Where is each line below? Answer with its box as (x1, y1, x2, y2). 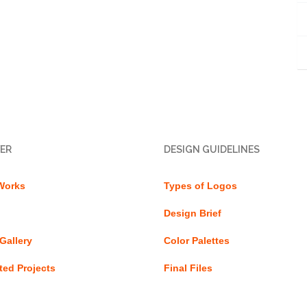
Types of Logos (164, 180, 237, 191)
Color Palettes (164, 235, 230, 246)
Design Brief (164, 208, 221, 219)
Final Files (164, 262, 212, 273)
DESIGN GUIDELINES (164, 144, 260, 155)
